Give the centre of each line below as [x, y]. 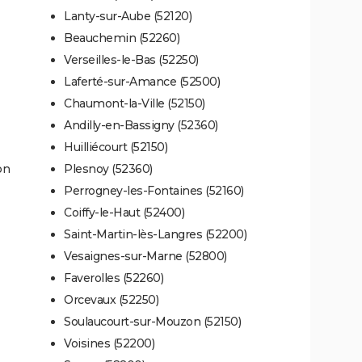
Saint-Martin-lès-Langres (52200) [155, 234]
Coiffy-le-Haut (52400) [124, 212]
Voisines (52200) [109, 343]
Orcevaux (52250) [111, 299]
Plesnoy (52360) [108, 168]
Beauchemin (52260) [122, 38]
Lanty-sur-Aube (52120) [128, 16]
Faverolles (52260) [114, 278]
